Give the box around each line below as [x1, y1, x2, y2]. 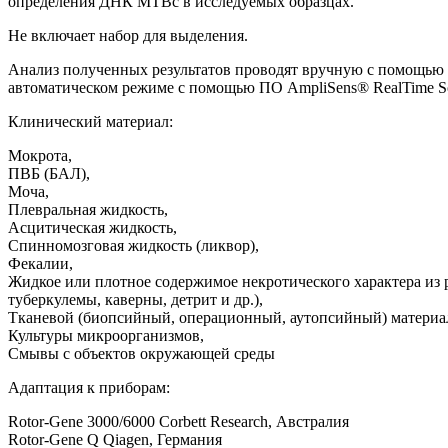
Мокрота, [8, 146, 72, 164]
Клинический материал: [8, 112, 173, 130]
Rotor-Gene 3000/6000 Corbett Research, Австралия [8, 412, 349, 430]
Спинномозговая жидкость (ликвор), [8, 236, 259, 254]
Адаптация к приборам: [8, 378, 170, 396]
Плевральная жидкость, [8, 200, 168, 218]
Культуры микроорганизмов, [8, 326, 204, 344]
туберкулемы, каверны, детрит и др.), [8, 290, 263, 308]
